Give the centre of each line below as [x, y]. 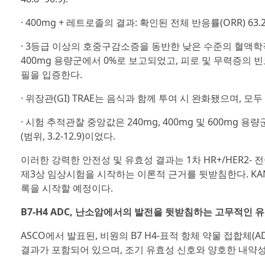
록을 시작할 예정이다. [67, 188]
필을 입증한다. [51, 75]
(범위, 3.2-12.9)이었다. [68, 136]
